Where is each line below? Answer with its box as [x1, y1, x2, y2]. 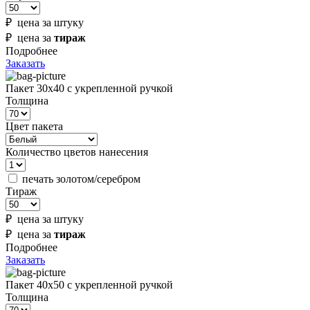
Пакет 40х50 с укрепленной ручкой [6, 279, 173, 291]
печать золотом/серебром [22, 173, 140, 185]
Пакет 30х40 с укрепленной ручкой [6, 82, 173, 95]
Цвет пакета [6, 120, 63, 133]
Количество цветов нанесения [6, 146, 148, 158]
